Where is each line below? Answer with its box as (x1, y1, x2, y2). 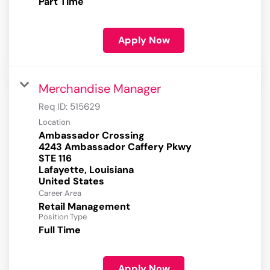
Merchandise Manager (39, 81, 161, 97)
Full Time (39, 224, 81, 237)
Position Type (39, 212, 87, 222)
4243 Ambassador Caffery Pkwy (39, 140, 192, 154)
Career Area (39, 188, 81, 199)
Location (39, 117, 70, 128)
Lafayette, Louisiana (39, 163, 134, 177)
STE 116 (39, 152, 72, 165)
